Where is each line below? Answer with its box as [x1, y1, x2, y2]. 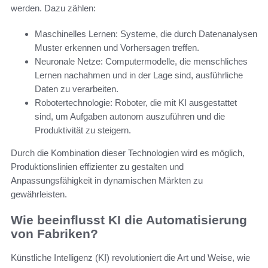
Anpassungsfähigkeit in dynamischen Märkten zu [11, 175, 203, 185]
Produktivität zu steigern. [35, 124, 131, 135]
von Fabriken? [11, 226, 98, 240]
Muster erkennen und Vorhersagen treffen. [35, 42, 199, 53]
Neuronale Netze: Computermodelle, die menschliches [35, 56, 248, 66]
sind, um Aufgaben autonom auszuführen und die [35, 111, 225, 121]
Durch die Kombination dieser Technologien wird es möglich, [11, 147, 245, 158]
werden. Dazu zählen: [11, 2, 96, 13]
